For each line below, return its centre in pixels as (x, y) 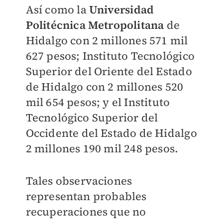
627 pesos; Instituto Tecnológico (110, 56)
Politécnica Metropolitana (95, 25)
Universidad (121, 10)
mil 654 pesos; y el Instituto (98, 102)
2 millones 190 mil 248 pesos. (102, 149)
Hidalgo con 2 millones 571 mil (107, 41)
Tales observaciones (79, 181)
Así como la (57, 10)
